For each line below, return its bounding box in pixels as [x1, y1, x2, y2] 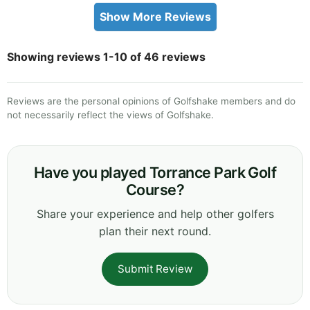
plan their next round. [99, 224, 211, 238]
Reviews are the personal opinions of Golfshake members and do [7, 95, 295, 107]
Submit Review [118, 262, 192, 275]
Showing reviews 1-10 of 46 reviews [7, 49, 206, 64]
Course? [125, 180, 185, 199]
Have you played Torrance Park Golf [33, 163, 277, 181]
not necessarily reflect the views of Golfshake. [7, 109, 214, 120]
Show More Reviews [99, 9, 211, 24]
